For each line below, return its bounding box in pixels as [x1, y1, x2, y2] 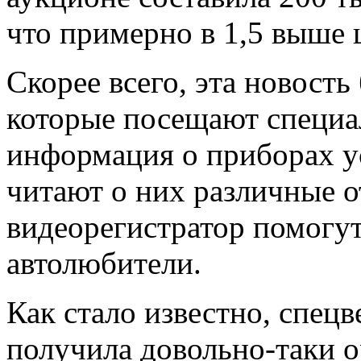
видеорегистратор [6, 209, 245, 244]
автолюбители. [6, 245, 201, 280]
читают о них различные [6, 172, 343, 208]
